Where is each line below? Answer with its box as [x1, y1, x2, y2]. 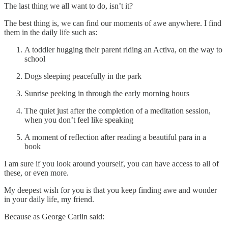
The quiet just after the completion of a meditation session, [24, 106, 211, 115]
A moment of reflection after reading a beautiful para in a [24, 132, 206, 141]
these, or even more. [4, 168, 69, 177]
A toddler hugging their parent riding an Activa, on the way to [24, 45, 222, 54]
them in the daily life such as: [4, 27, 97, 37]
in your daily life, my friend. [4, 194, 94, 204]
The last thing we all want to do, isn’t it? [4, 1, 133, 10]
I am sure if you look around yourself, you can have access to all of [4, 159, 219, 168]
